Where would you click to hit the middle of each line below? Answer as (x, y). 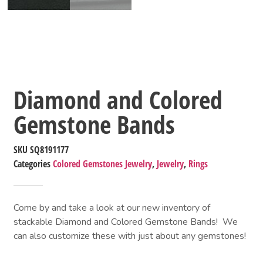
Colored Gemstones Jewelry (103, 164)
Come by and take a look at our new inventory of (112, 208)
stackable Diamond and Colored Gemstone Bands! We (126, 222)
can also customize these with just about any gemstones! (130, 236)
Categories (32, 164)
